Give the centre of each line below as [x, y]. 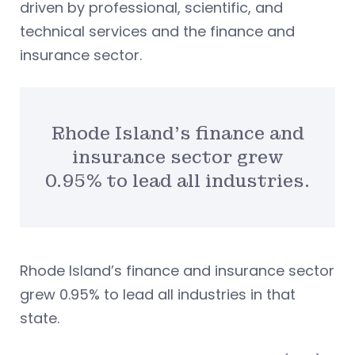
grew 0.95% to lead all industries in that [158, 295]
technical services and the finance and [157, 31]
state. [40, 319]
